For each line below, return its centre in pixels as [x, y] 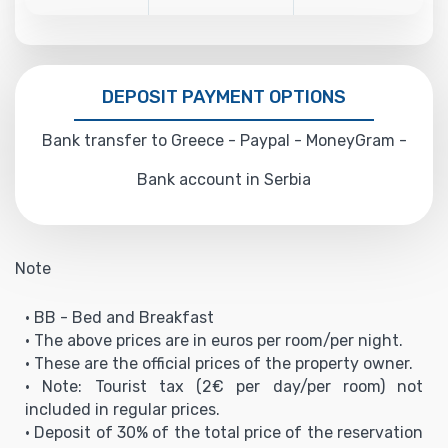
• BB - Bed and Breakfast [119, 317]
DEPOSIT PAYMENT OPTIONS [224, 96]
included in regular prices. [122, 409]
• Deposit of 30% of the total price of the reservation [224, 432]
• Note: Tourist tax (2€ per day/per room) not [224, 386]
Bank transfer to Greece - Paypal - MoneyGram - [224, 140]
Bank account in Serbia [224, 179]
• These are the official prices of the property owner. [219, 363]
